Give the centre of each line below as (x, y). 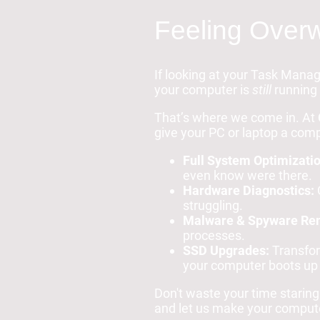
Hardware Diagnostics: (249, 191)
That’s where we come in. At (236, 118)
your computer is (203, 90)
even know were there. (247, 176)
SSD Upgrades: (226, 251)
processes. (214, 236)
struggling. (213, 206)
